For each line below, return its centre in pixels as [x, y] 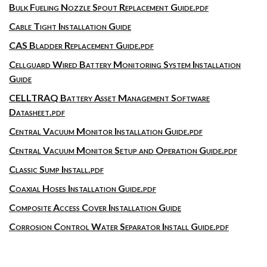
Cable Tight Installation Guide [70, 26]
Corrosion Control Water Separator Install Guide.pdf [119, 226]
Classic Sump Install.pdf [56, 169]
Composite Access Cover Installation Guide [95, 207]
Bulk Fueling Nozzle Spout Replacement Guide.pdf [109, 7]
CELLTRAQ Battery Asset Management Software [109, 97]
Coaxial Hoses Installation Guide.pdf [83, 188]
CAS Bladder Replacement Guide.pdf [81, 45]
